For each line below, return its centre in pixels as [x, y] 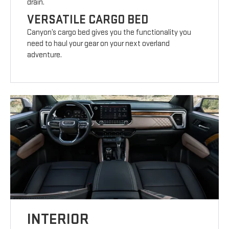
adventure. [45, 55]
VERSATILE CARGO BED [88, 19]
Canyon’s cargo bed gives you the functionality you [109, 32]
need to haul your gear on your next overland [99, 43]
